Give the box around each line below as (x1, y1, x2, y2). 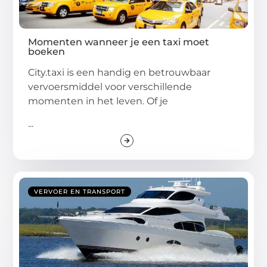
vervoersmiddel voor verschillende (28, 80, 193, 92)
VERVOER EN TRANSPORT (34, 188, 126, 196)
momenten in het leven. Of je (28, 95, 169, 107)
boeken (28, 45, 66, 57)
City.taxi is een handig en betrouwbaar (28, 66, 211, 78)
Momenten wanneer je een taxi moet (28, 36, 210, 48)
